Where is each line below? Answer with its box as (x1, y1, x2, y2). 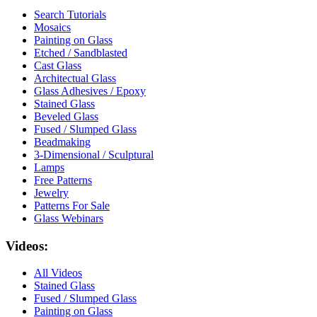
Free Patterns (34, 174, 92, 187)
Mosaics (34, 21, 71, 34)
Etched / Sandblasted (34, 47, 127, 59)
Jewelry (34, 187, 69, 200)
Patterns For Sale (34, 200, 110, 212)
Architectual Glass (34, 72, 116, 85)
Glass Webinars (34, 212, 103, 225)
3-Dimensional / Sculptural (34, 149, 154, 161)
